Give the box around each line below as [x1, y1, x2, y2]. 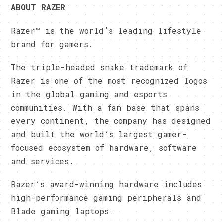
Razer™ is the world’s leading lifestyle [11, 25, 202, 36]
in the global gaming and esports [11, 88, 167, 99]
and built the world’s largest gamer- [11, 128, 187, 139]
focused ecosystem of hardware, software [11, 142, 197, 153]
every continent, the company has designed [11, 115, 211, 126]
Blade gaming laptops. [11, 205, 114, 216]
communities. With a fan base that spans [11, 102, 200, 112]
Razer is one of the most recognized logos [11, 75, 208, 86]
